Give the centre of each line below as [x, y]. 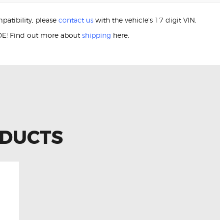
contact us [76, 20]
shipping [96, 35]
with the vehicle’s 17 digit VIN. [145, 20]
